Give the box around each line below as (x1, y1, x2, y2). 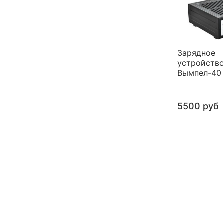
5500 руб (177, 100, 219, 111)
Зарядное (177, 47, 215, 58)
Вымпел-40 (177, 67, 221, 78)
